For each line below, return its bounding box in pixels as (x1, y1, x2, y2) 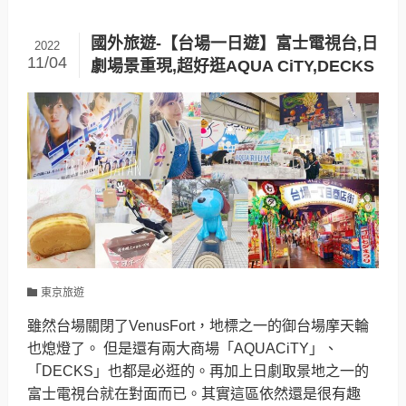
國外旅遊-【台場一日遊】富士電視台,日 (90, 34, 378, 53)
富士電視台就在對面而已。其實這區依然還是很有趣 (27, 384, 362, 401)
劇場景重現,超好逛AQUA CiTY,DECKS (90, 56, 374, 75)
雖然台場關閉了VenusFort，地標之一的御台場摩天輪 (27, 316, 370, 333)
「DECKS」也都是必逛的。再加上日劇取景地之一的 (27, 362, 370, 379)
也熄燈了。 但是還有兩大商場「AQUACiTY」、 (27, 339, 339, 356)
